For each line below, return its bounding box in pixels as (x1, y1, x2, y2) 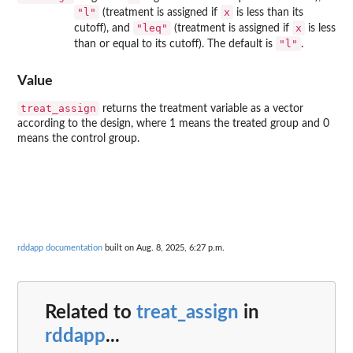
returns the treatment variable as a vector (99, 103, 303, 115)
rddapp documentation (17, 243, 102, 253)
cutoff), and (74, 22, 133, 34)
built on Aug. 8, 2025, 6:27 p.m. (102, 243, 225, 253)
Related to (45, 303, 136, 322)
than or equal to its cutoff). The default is (74, 38, 276, 50)
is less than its (233, 6, 303, 18)
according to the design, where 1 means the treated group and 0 (17, 118, 329, 130)
